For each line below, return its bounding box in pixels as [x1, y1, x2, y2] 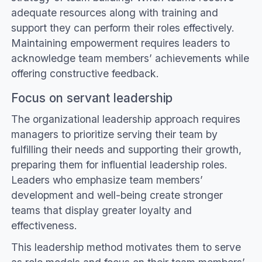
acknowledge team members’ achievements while [11, 52, 249, 65]
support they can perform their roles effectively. [11, 22, 235, 35]
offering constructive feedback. [11, 67, 159, 80]
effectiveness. [11, 219, 77, 232]
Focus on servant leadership [11, 90, 176, 105]
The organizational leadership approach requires [11, 112, 240, 125]
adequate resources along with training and [11, 6, 218, 19]
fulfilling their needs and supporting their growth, [11, 143, 242, 156]
